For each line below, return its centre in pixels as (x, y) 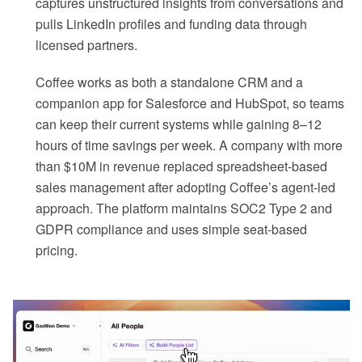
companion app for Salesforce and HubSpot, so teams (190, 103)
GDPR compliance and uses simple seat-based (171, 229)
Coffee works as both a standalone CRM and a (169, 82)
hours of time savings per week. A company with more (189, 145)
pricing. (57, 250)
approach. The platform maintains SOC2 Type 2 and (184, 208)
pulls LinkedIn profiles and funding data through (171, 24)
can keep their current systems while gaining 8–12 (179, 124)
